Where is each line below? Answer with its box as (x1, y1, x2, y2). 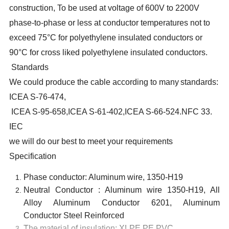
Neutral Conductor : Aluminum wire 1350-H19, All (24, 186, 220, 195)
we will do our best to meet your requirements (9, 137, 173, 146)
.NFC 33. (179, 107, 213, 117)
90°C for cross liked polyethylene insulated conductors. (9, 48, 208, 57)
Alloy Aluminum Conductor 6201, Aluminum (24, 198, 220, 208)
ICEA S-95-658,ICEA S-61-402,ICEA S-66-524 (9, 107, 180, 117)
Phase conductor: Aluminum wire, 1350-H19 (24, 173, 184, 182)
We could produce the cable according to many (9, 78, 179, 87)
